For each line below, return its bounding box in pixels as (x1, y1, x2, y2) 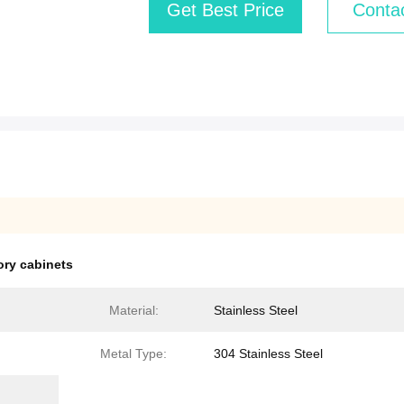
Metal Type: (100, 346, 167, 361)
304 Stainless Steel (214, 346, 323, 361)
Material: (108, 303, 159, 317)
